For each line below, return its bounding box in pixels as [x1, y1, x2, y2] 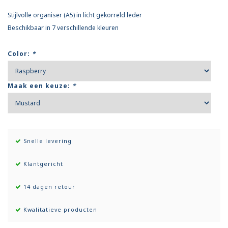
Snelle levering [21, 137, 72, 145]
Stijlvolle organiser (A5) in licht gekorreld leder [8, 11, 142, 20]
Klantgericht [21, 160, 63, 168]
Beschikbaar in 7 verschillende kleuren [8, 23, 119, 33]
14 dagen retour [21, 183, 75, 191]
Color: [8, 49, 32, 59]
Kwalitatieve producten [21, 206, 97, 214]
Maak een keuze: [8, 81, 72, 91]
